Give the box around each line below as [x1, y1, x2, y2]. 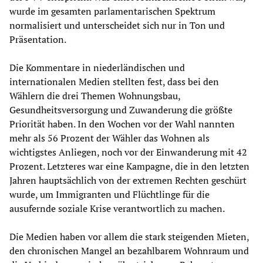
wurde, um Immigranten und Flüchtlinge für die [9, 188, 210, 201]
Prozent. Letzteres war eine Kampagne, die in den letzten [9, 160, 249, 173]
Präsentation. [9, 33, 66, 46]
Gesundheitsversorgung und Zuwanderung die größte [9, 103, 232, 117]
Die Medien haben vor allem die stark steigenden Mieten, [9, 230, 249, 244]
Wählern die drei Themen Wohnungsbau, [9, 89, 180, 103]
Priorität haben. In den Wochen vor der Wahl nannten [9, 117, 235, 131]
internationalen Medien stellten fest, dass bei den [9, 75, 219, 89]
